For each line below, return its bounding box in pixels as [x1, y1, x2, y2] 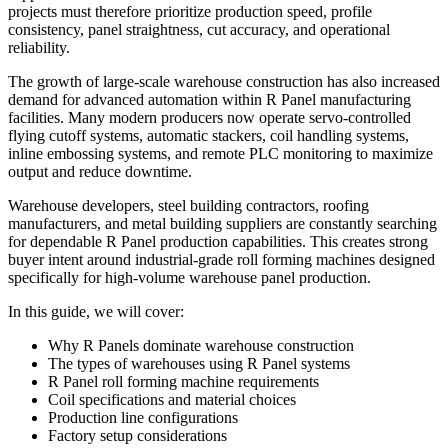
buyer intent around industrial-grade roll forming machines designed [8, 250, 435, 268]
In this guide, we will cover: [8, 302, 184, 320]
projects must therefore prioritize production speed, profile [8, 2, 372, 20]
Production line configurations [48, 408, 238, 426]
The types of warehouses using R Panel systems [48, 354, 350, 372]
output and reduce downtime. [8, 162, 192, 180]
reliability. [8, 38, 70, 56]
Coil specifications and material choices [48, 390, 296, 408]
